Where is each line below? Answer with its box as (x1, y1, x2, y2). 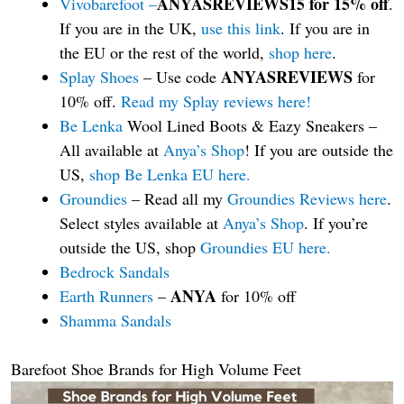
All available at (60, 138, 163, 161)
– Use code (143, 65, 221, 87)
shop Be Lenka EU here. (89, 162, 251, 185)
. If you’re (304, 211, 368, 234)
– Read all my (127, 187, 227, 209)
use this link (201, 16, 280, 39)
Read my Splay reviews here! (121, 89, 311, 112)
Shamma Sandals (60, 308, 171, 331)
